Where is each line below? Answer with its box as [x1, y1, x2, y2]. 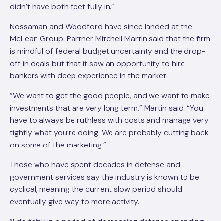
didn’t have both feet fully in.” [10, 1, 114, 12]
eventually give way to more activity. [10, 196, 139, 207]
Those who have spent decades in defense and [10, 159, 180, 170]
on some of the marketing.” [10, 140, 106, 150]
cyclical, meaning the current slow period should [10, 184, 182, 194]
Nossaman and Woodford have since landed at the [10, 21, 192, 32]
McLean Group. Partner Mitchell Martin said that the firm [10, 34, 210, 44]
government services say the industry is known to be [10, 172, 199, 182]
